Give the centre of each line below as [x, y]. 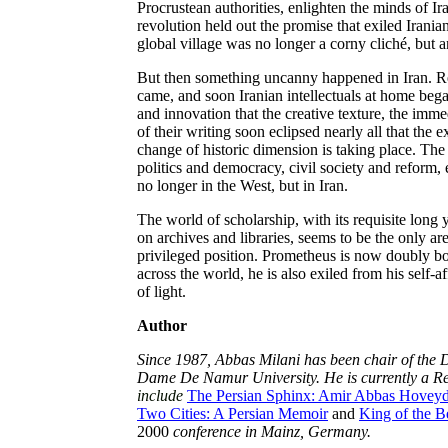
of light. [161, 291]
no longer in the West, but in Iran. [242, 185]
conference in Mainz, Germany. [272, 431]
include [162, 395]
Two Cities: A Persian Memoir [232, 413]
